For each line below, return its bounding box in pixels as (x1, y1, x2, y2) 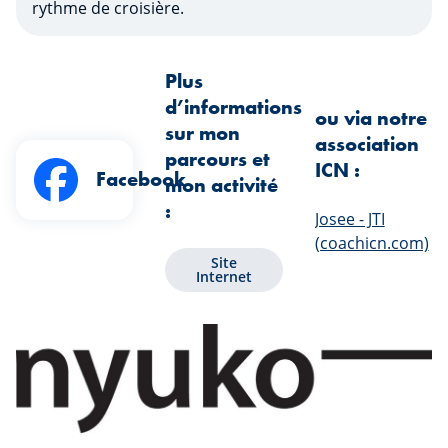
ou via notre (314, 105, 427, 132)
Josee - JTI (314, 208, 385, 231)
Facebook (96, 166, 186, 193)
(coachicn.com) (314, 232, 429, 255)
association (314, 131, 419, 158)
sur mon (165, 120, 241, 147)
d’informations (165, 94, 303, 121)
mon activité (165, 172, 279, 199)
